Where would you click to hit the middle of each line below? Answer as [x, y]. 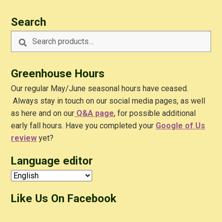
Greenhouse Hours [58, 73]
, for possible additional [155, 113]
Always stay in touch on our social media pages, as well [108, 101]
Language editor [52, 160]
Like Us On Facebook [64, 198]
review [24, 138]
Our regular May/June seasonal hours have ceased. [101, 88]
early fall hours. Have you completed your [83, 125]
